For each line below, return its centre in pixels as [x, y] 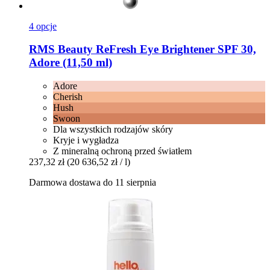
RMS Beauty [61, 49]
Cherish [68, 97]
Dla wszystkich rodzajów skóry [113, 130]
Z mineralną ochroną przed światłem [122, 151]
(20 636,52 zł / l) [99, 162]
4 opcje [43, 26]
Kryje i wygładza [86, 140]
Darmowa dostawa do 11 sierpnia [93, 183]
